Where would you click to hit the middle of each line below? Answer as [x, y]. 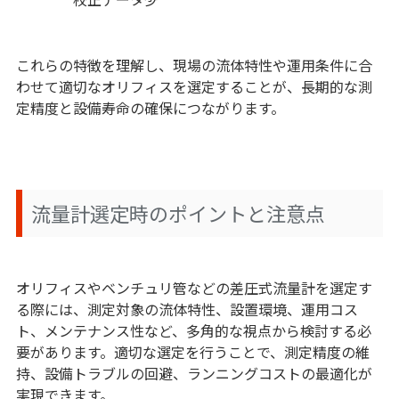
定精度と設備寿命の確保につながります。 [150, 108]
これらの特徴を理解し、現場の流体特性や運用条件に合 [194, 65]
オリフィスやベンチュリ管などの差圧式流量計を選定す [194, 288]
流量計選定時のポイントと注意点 [178, 213]
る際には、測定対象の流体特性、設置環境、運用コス [187, 309]
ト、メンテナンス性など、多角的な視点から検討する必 [193, 331]
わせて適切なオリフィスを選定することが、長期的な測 [194, 87]
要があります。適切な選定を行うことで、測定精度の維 [192, 352]
